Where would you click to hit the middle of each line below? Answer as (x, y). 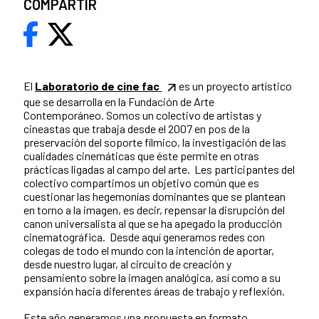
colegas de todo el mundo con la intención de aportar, (149, 251)
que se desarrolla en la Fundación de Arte (119, 102)
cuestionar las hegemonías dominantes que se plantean (155, 197)
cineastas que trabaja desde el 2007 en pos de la (137, 129)
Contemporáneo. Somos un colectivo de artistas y (142, 115)
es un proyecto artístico (235, 86)
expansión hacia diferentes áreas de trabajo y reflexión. (154, 291)
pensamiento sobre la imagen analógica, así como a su (152, 278)
